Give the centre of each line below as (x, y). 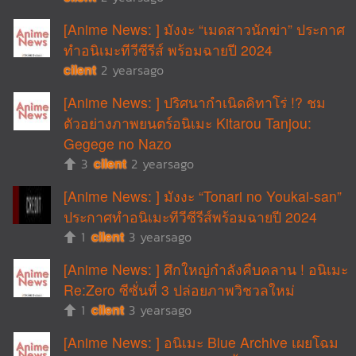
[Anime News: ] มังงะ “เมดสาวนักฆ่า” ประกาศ (204, 29)
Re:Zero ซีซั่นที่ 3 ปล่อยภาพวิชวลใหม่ (179, 290)
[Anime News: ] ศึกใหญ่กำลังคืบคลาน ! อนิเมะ (206, 269)
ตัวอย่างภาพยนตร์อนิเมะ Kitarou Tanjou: (188, 123)
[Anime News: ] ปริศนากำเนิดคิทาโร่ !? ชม (195, 102)
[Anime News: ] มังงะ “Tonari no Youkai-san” (203, 196)
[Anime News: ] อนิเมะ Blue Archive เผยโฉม (201, 342)
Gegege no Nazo (118, 143)
